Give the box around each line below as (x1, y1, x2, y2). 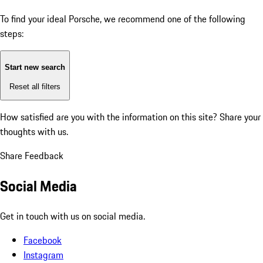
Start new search (5, 63, 65, 72)
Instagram (23, 247, 63, 262)
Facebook (23, 232, 62, 247)
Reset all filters (9, 82, 60, 91)
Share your (220, 110, 261, 124)
